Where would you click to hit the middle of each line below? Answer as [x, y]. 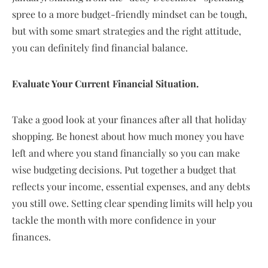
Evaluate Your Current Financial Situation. [105, 83]
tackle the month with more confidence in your [114, 220]
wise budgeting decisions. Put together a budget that [124, 170]
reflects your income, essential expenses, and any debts [131, 186]
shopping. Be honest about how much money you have [128, 136]
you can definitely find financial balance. [100, 48]
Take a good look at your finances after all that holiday [129, 119]
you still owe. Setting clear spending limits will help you [132, 203]
